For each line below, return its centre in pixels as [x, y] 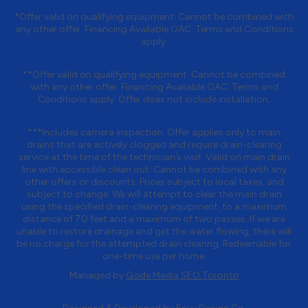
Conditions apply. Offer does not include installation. [154, 100]
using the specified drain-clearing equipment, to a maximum [154, 207]
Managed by [97, 276]
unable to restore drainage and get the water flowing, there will [154, 232]
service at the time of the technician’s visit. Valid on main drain [154, 157]
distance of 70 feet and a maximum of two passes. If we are [154, 219]
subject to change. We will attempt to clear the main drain [154, 195]
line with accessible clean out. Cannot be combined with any [154, 170]
